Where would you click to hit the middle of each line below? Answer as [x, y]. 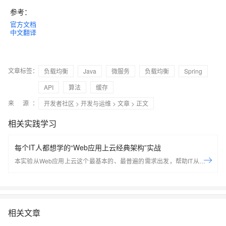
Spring [193, 71]
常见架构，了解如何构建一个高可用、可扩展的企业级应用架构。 [102, 183]
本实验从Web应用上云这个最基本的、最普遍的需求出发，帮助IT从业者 [113, 161]
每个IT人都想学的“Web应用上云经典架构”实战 [88, 148]
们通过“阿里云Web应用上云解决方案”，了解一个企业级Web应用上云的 [113, 172]
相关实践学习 [32, 124]
